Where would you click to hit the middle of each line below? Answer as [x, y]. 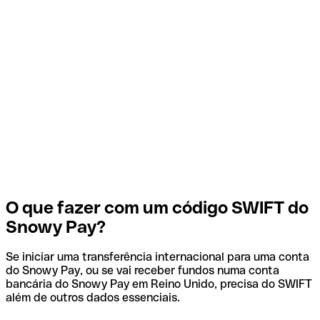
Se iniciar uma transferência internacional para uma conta [157, 257]
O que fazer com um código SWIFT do [157, 207]
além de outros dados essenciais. [93, 298]
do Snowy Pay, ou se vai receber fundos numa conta [142, 271]
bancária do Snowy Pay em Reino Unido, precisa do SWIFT [159, 284]
